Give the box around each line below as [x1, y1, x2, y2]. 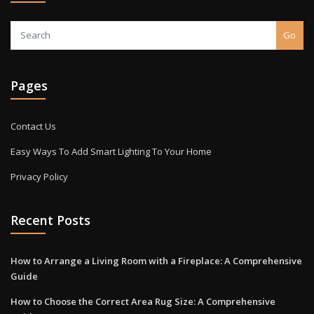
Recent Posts [11, 212, 90, 229]
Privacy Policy [11, 170, 68, 183]
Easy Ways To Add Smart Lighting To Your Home [11, 144, 212, 158]
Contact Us [11, 119, 56, 132]
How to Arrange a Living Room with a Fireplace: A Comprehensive [11, 254, 302, 267]
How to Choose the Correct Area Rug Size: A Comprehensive [11, 294, 275, 308]
